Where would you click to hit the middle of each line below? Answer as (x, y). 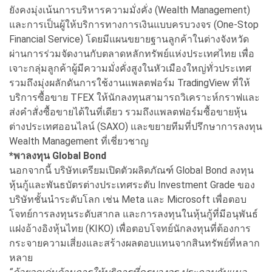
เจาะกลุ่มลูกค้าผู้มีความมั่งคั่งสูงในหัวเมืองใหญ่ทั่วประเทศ (130, 68)
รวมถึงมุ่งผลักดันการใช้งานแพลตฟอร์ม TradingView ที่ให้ (130, 83)
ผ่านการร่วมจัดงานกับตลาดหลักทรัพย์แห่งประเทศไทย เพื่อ (132, 53)
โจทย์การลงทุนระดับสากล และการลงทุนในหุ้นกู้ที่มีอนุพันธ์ (134, 214)
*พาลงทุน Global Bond (58, 155)
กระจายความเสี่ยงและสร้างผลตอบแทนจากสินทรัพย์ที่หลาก (134, 243)
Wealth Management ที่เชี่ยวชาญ (79, 141)
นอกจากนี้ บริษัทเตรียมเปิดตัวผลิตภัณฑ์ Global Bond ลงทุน (131, 170)
